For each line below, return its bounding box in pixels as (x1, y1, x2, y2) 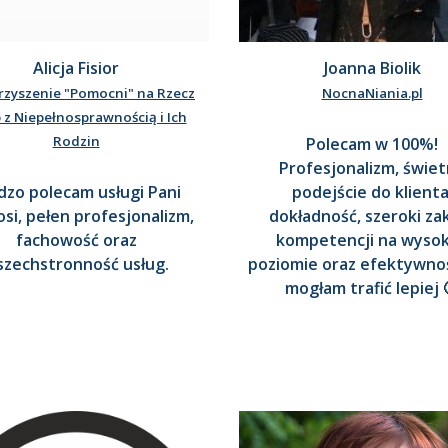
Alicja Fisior (33, 57, 119, 80)
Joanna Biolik (323, 57, 421, 80)
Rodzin (52, 132, 100, 151)
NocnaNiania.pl (321, 84, 423, 103)
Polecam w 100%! (306, 133, 438, 156)
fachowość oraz (15, 229, 137, 252)
